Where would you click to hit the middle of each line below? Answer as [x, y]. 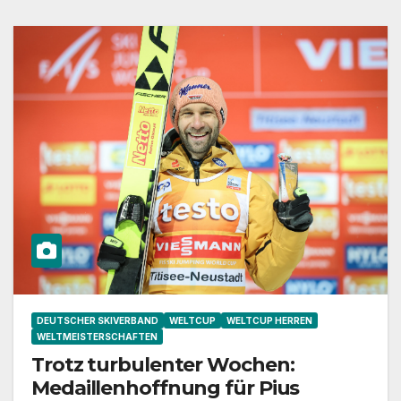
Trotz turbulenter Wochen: [163, 365]
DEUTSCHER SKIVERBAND [98, 321]
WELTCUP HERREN [269, 321]
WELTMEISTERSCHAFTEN [97, 337]
